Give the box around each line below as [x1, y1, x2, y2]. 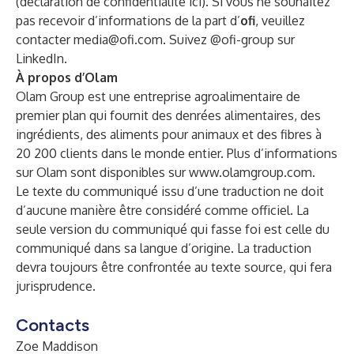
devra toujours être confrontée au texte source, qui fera [16, 259, 332, 275]
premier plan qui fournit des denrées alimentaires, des [16, 107, 321, 123]
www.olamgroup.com [189, 164, 312, 180]
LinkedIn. [16, 51, 67, 66]
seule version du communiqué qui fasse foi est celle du [16, 221, 330, 237]
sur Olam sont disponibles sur [16, 164, 189, 180]
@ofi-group [210, 32, 274, 47]
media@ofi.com [73, 32, 163, 47]
